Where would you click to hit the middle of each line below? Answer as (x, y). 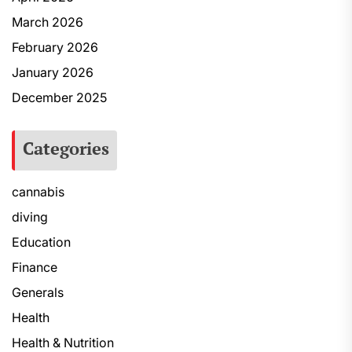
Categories (66, 148)
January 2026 (53, 72)
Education (41, 242)
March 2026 (48, 22)
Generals (38, 292)
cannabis (38, 192)
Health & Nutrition (63, 343)
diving (30, 217)
